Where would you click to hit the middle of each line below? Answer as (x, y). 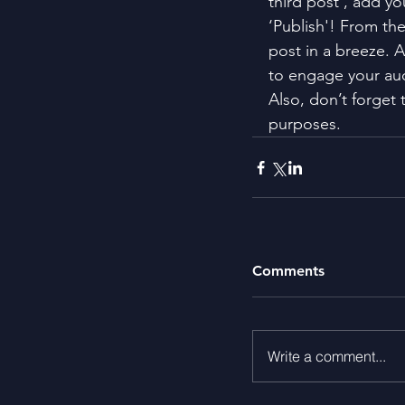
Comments (288, 271)
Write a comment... (327, 357)
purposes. (305, 124)
